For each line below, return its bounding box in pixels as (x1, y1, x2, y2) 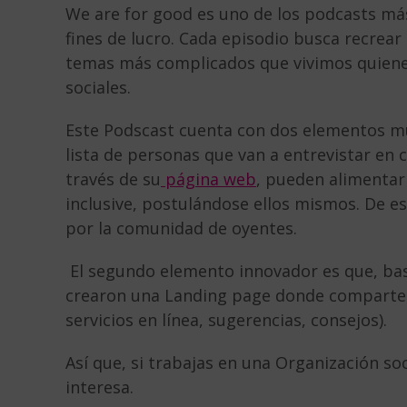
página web (165, 167, 256, 190)
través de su (65, 167, 161, 190)
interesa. (65, 375, 143, 398)
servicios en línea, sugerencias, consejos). (65, 308, 387, 331)
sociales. (65, 75, 131, 98)
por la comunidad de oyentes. (65, 216, 297, 239)
